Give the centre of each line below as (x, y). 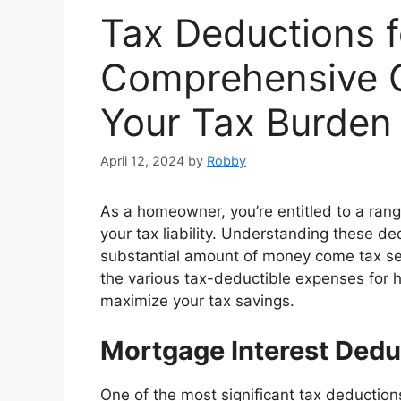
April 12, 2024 (142, 161)
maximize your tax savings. (197, 301)
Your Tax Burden (246, 122)
